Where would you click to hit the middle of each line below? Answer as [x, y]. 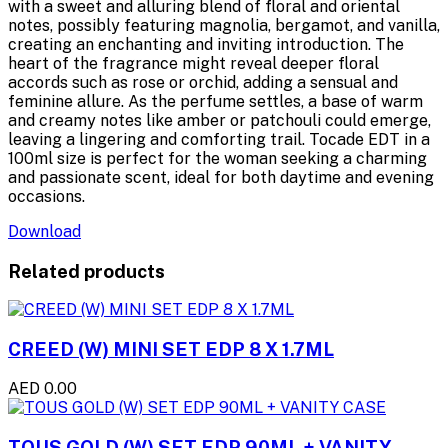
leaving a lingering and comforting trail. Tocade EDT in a [219, 139]
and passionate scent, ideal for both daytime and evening [221, 177]
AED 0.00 [42, 388]
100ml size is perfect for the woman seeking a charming [217, 158]
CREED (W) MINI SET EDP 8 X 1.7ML [171, 349]
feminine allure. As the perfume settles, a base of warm [215, 101]
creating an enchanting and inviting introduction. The [206, 44]
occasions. [46, 196]
